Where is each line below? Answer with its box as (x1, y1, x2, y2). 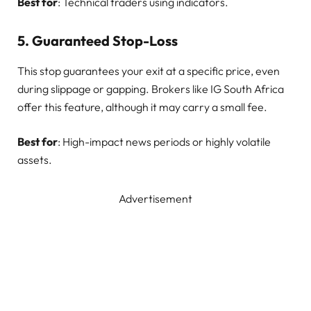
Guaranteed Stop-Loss (32, 31, 178, 49)
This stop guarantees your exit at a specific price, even (17, 63, 280, 78)
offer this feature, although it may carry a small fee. (17, 99, 267, 114)
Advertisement (119, 191, 192, 205)
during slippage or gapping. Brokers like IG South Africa (17, 81, 284, 96)
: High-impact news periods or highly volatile (58, 134, 271, 149)
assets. (17, 152, 52, 167)
